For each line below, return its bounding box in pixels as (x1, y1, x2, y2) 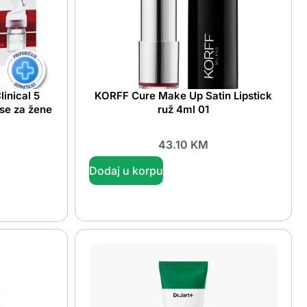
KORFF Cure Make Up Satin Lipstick (94, 89, 272, 103)
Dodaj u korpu (88, 163, 163, 177)
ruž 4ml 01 (157, 103, 209, 116)
